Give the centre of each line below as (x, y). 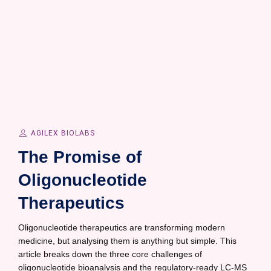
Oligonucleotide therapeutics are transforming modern (122, 227)
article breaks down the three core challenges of (110, 254)
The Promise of (80, 157)
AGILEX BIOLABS (63, 133)
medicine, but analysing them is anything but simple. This (127, 241)
